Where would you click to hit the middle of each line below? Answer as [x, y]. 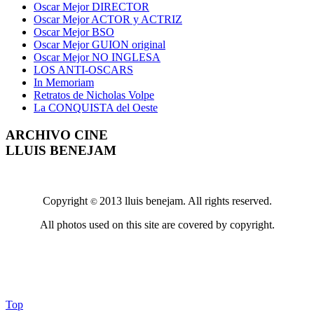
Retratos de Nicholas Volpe [94, 95]
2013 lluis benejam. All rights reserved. [185, 201]
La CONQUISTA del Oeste [96, 107]
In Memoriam [64, 82]
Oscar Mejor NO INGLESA [97, 57]
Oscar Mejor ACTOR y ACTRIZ [108, 19]
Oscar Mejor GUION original [100, 44]
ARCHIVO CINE [57, 135]
